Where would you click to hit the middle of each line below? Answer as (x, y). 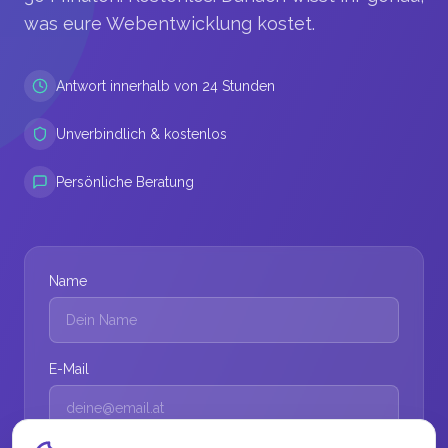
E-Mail (69, 369)
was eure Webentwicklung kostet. (169, 23)
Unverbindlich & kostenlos (141, 134)
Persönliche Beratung (125, 182)
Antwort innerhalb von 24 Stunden (165, 86)
